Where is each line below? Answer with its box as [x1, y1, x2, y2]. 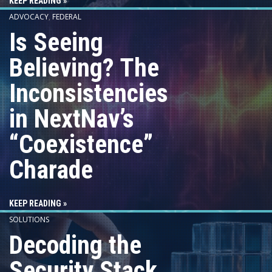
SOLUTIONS [9, 214, 49, 225]
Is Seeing [9, 27, 103, 57]
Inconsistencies [9, 78, 168, 108]
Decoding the [9, 229, 141, 260]
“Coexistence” [9, 129, 153, 159]
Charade [9, 154, 93, 185]
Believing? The [9, 52, 159, 83]
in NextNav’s [9, 103, 134, 134]
